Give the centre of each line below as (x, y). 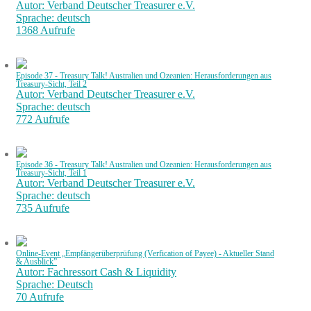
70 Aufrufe (40, 297)
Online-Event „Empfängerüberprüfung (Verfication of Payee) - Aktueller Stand (145, 253)
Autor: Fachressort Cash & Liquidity (96, 272)
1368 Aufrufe (45, 30)
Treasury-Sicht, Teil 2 (51, 84)
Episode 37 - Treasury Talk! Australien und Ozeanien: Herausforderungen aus (144, 76)
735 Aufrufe (43, 208)
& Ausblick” (36, 262)
